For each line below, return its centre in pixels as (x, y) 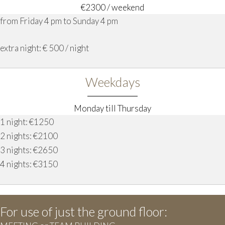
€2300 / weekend (113, 7)
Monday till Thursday (113, 108)
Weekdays (113, 82)
